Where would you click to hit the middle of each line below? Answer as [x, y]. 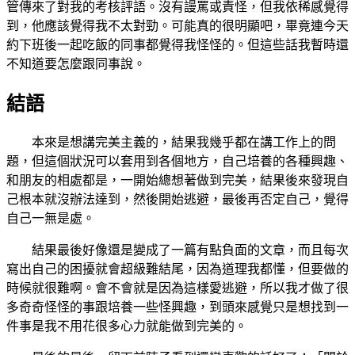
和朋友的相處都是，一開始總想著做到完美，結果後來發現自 [177, 180]
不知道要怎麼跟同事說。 [76, 63]
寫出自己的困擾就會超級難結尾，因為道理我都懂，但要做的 [177, 269]
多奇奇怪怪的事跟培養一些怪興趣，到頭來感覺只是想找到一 [177, 307]
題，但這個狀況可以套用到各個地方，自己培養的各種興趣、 [177, 161]
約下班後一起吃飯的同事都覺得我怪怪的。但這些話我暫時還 [177, 44]
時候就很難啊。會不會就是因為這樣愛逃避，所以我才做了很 [177, 288]
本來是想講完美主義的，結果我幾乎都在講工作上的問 [171, 142]
